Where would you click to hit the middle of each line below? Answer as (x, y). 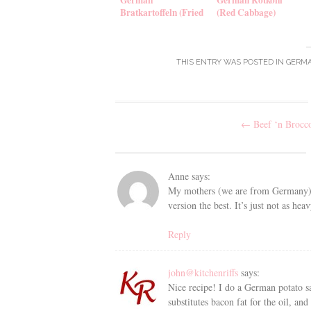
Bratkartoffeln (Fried (162, 12)
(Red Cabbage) (246, 12)
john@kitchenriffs (203, 272)
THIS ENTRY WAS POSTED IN (231, 62)
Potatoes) (138, 25)
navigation (163, 137)
